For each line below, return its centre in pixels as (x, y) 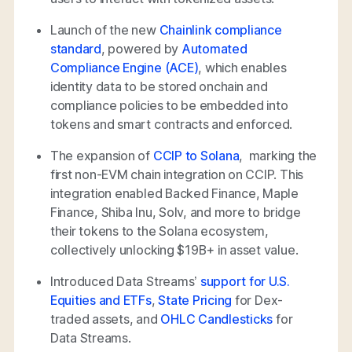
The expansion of (101, 155)
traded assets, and (105, 319)
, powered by (141, 48)
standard (75, 48)
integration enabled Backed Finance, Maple (174, 193)
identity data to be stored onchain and (159, 86)
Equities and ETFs (101, 300)
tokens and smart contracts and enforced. (171, 124)
